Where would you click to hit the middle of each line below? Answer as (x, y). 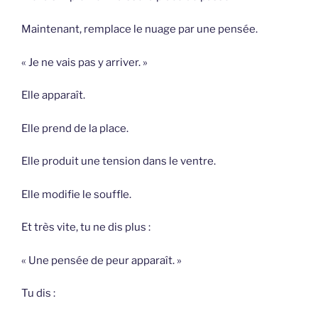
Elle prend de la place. (75, 128)
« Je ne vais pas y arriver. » (84, 62)
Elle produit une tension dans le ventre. (119, 161)
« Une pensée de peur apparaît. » (102, 260)
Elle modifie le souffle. (76, 194)
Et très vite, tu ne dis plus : (86, 227)
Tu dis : (38, 294)
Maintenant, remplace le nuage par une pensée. (139, 29)
